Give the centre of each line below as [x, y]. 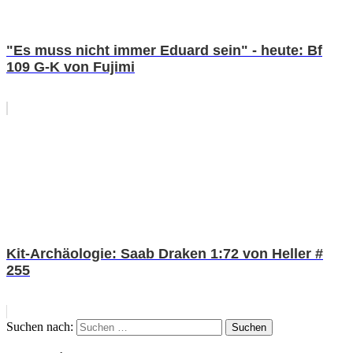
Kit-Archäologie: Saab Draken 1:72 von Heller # [165, 253]
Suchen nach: [40, 326]
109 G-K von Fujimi [71, 67]
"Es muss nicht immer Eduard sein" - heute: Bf [164, 50]
